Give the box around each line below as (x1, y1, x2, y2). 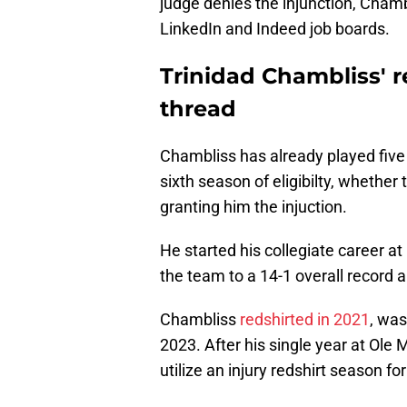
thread (160, 95, 236, 123)
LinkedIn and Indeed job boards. (160, 19, 390, 39)
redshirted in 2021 (240, 310, 370, 330)
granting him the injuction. (160, 197, 347, 217)
